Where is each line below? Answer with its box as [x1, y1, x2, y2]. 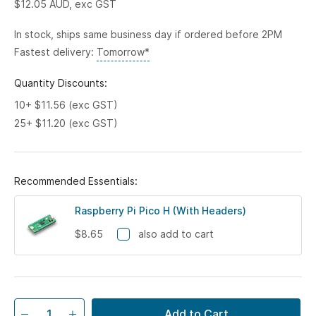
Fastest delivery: [14, 45, 97, 58]
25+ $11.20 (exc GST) [14, 116, 118, 129]
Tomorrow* [97, 45, 150, 58]
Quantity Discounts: [14, 76, 107, 89]
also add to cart [138, 227, 214, 240]
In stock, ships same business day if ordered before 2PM [14, 28, 282, 40]
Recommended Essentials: [14, 174, 138, 187]
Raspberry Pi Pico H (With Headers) [75, 204, 246, 217]
